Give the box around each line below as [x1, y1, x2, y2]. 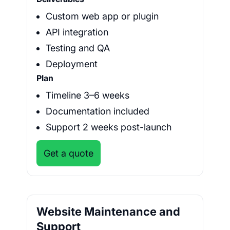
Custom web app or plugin [46, 11, 159, 22]
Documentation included [46, 106, 149, 117]
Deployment [46, 59, 98, 70]
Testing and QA [46, 43, 110, 54]
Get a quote [44, 148, 93, 159]
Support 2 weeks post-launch [46, 122, 171, 133]
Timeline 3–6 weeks [46, 90, 129, 101]
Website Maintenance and [36, 205, 180, 219]
